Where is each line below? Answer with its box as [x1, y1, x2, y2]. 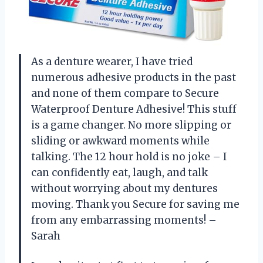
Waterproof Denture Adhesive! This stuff [31, 102, 237, 116]
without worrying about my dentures [31, 181, 218, 195]
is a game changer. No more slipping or [31, 118, 231, 131]
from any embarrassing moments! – [31, 213, 217, 227]
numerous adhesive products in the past [31, 70, 236, 84]
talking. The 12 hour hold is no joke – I [31, 150, 227, 163]
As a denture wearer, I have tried [31, 55, 193, 68]
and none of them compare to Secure [31, 86, 219, 100]
